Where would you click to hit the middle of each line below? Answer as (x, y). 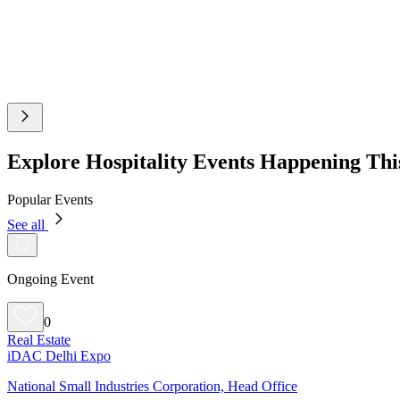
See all (28, 224)
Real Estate (39, 339)
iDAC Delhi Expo (59, 355)
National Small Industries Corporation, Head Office (152, 386)
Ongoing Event (50, 279)
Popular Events (50, 199)
